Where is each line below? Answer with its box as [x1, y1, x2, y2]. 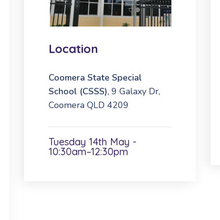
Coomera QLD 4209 [49, 99, 129, 111]
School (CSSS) [49, 85, 108, 97]
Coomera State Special [49, 71, 142, 83]
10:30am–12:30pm [49, 145, 128, 158]
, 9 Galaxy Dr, [108, 85, 160, 97]
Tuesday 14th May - [49, 135, 137, 148]
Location [49, 41, 98, 56]
